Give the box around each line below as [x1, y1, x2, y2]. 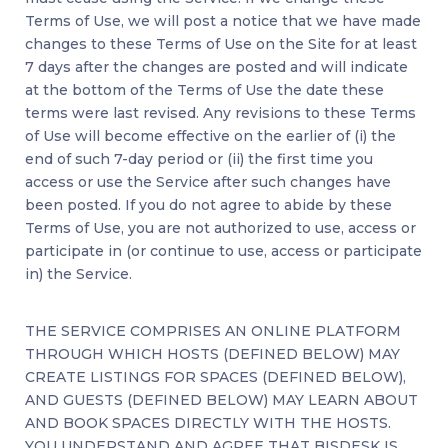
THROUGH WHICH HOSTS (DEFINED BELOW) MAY [25, 345, 400, 364]
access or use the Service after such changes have [25, 173, 391, 192]
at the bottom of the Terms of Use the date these [25, 81, 384, 100]
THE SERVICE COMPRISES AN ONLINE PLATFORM [25, 322, 401, 341]
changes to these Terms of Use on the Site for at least [25, 35, 417, 54]
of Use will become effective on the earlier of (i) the [25, 127, 396, 146]
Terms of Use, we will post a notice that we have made [25, 12, 421, 31]
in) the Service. [25, 265, 132, 284]
